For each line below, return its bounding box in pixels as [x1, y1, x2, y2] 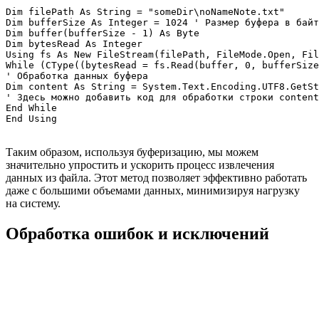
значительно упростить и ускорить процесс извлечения [6, 158, 274, 171]
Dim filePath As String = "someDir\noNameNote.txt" [6, 6, 285, 17]
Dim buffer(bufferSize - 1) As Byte [6, 27, 199, 38]
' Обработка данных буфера [6, 70, 148, 81]
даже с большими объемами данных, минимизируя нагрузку [6, 184, 300, 197]
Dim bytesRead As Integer [6, 38, 142, 49]
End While [6, 102, 57, 113]
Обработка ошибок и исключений [6, 224, 269, 243]
